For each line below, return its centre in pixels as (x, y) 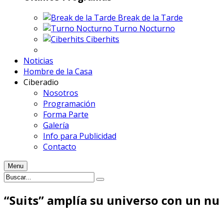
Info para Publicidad (80, 136)
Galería (56, 125)
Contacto (60, 146)
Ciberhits (103, 39)
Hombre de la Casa (58, 71)
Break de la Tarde (150, 17)
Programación (69, 103)
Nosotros (61, 93)
